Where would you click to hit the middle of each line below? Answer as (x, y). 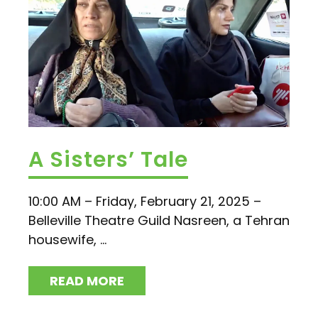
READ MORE (87, 281)
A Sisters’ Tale (108, 160)
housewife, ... (67, 240)
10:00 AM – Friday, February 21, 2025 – (145, 202)
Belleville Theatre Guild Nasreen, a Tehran (159, 221)
